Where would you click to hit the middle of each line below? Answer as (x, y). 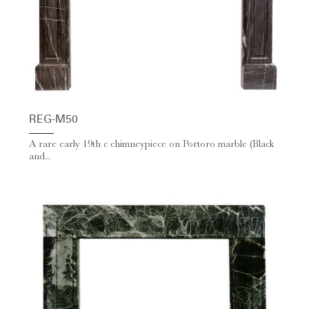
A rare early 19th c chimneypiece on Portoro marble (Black (151, 143)
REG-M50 (53, 120)
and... (40, 156)
